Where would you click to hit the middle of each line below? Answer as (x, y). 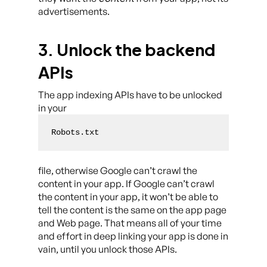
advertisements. (74, 11)
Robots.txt (75, 133)
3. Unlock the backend (127, 49)
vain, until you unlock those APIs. (108, 249)
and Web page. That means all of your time (130, 223)
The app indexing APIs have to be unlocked (130, 95)
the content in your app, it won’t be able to (128, 197)
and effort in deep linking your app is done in (133, 236)
